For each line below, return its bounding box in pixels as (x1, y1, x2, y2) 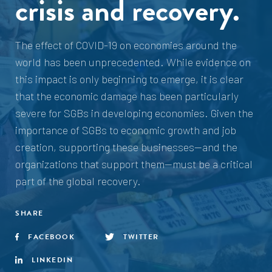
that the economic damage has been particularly (15, 89, 239, 103)
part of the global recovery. (15, 174, 141, 188)
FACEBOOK (28, 231, 75, 242)
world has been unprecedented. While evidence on (15, 55, 251, 69)
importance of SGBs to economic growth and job (15, 123, 236, 137)
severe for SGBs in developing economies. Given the (15, 106, 253, 120)
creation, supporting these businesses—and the (15, 140, 237, 154)
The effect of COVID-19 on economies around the (15, 38, 237, 52)
